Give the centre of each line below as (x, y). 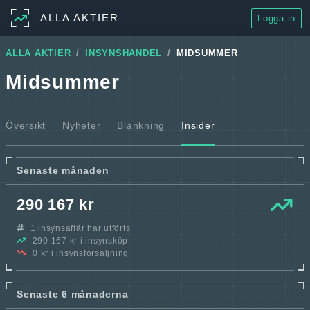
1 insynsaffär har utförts (79, 228)
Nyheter (82, 125)
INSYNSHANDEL (124, 53)
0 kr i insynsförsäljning (80, 253)
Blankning (141, 125)
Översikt (26, 125)
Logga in (276, 18)
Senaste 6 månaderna (73, 294)
